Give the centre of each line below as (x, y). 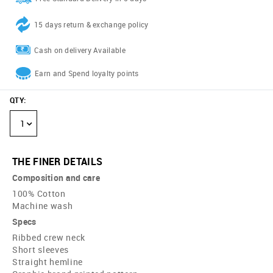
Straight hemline (48, 262)
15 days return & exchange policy (91, 25)
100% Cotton (39, 194)
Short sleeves (41, 250)
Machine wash (43, 206)
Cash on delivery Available (80, 50)
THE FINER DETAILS (58, 162)
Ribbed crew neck (49, 238)
